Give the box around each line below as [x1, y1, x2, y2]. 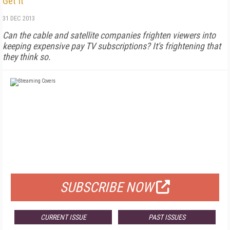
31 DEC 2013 [3, 14, 35, 22]
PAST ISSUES [148, 213, 185, 221]
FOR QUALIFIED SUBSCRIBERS [63, 156, 167, 166]
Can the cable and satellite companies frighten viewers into [3, 30, 216, 41]
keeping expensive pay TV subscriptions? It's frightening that [3, 41, 221, 51]
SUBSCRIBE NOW [60, 179, 154, 196]
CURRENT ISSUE [40, 213, 86, 221]
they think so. [3, 51, 51, 62]
